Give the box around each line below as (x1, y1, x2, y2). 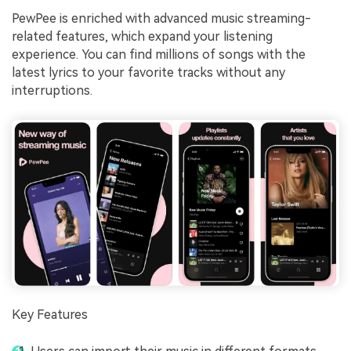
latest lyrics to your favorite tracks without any (12, 65, 285, 81)
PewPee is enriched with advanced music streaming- (12, 11, 311, 27)
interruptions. (12, 83, 92, 99)
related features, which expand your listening (12, 29, 273, 45)
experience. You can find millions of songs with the (12, 47, 306, 63)
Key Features (12, 307, 88, 323)
